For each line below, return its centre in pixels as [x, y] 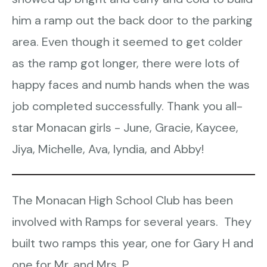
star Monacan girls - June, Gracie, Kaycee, [125, 128]
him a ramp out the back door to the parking [132, 20]
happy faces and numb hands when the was [131, 85]
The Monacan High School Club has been [122, 200]
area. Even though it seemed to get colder [127, 42]
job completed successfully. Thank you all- [127, 106]
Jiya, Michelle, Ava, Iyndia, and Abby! [108, 149]
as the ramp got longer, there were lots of [126, 63]
